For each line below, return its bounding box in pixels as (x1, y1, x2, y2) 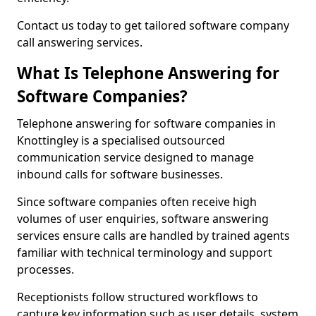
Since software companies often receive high (17, 194, 257, 209)
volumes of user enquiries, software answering (17, 211, 269, 226)
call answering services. (17, 35, 142, 50)
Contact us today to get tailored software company (17, 18, 289, 33)
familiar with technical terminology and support (17, 245, 272, 260)
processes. (17, 262, 74, 277)
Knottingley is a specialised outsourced (17, 133, 225, 148)
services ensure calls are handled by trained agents (17, 228, 290, 243)
